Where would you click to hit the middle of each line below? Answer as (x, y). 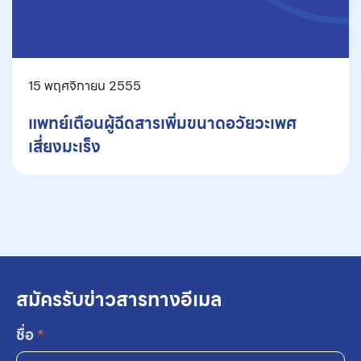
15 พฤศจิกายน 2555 (85, 85)
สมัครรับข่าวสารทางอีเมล (119, 299)
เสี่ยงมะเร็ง (64, 146)
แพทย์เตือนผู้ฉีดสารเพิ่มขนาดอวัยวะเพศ (162, 123)
